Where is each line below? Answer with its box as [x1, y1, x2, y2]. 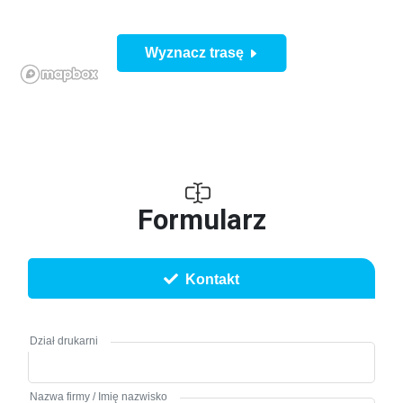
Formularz [137, 203, 266, 237]
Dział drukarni [30, 335, 98, 348]
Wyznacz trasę [144, 45, 247, 60]
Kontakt [185, 272, 239, 288]
